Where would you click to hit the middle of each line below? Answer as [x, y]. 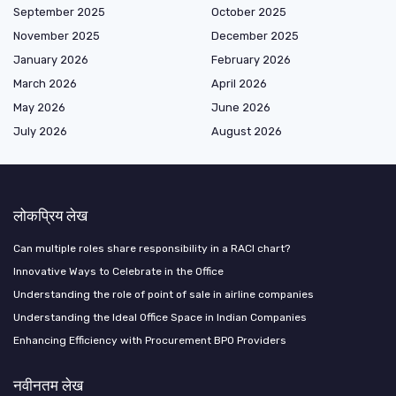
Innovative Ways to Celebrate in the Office [118, 272]
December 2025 [255, 36]
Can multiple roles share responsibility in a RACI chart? [152, 249]
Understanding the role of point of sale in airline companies [164, 295]
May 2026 [39, 108]
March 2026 [45, 84]
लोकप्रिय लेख [50, 216]
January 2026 [51, 60]
